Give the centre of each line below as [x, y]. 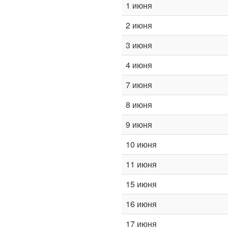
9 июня [139, 124]
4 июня [139, 65]
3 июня [139, 45]
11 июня [141, 164]
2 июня [139, 25]
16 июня [141, 204]
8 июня [139, 105]
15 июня [141, 184]
